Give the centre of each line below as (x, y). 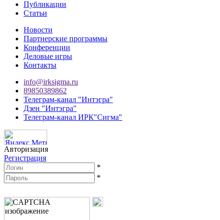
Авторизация (26, 149)
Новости (38, 29)
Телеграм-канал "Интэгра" (68, 99)
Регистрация (25, 158)
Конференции (47, 47)
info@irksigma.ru (51, 82)
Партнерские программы (66, 38)
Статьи (35, 13)
